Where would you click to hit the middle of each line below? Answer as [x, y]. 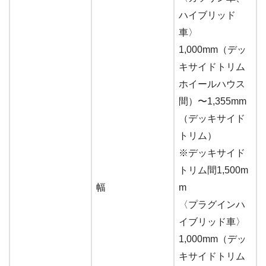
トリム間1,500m [213, 170]
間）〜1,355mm [213, 101]
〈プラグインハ [212, 204]
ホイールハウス [212, 84]
